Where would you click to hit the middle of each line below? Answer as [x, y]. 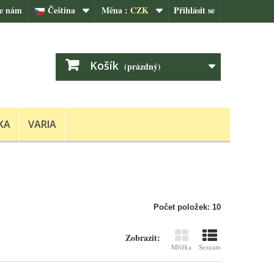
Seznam [210, 247]
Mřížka [181, 247]
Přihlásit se [194, 10]
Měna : [115, 10]
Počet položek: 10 [187, 207]
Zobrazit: [143, 238]
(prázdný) [143, 66]
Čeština [60, 10]
